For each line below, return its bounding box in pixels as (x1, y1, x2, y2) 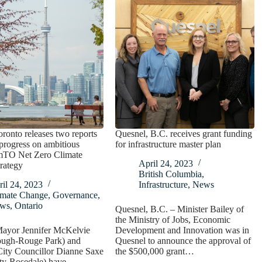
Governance (52, 189, 98, 200)
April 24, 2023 (139, 158, 194, 168)
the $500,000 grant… (115, 246, 195, 256)
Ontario (14, 200, 43, 211)
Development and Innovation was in (115, 225, 250, 235)
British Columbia (139, 168, 202, 179)
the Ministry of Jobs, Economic (115, 214, 231, 225)
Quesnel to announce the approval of (115, 235, 251, 246)
